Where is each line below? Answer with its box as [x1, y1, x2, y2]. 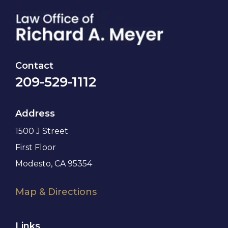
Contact [15, 60, 53, 71]
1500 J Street [15, 126, 68, 136]
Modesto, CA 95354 [15, 158, 92, 168]
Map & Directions [15, 186, 97, 197]
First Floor [15, 142, 56, 152]
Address [15, 107, 55, 119]
